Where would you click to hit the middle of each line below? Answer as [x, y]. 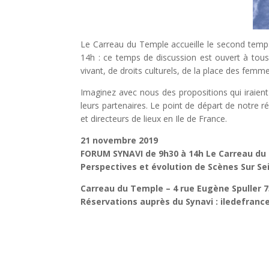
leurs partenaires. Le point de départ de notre [171, 105]
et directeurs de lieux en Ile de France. [154, 118]
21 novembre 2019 [119, 140]
